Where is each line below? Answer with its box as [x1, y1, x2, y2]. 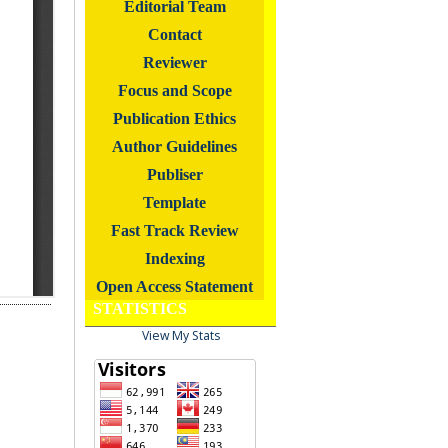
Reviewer [142, 54, 207, 72]
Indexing [144, 250, 205, 268]
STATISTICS [93, 300, 187, 318]
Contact [147, 26, 202, 44]
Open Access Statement [96, 278, 253, 296]
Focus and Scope [117, 82, 232, 100]
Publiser [146, 166, 203, 184]
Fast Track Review [110, 222, 239, 240]
